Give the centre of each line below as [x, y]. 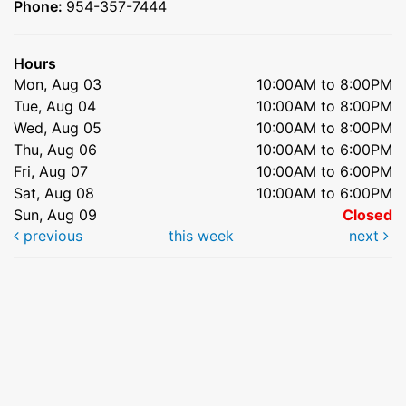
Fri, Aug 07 [51, 171]
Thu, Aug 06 [55, 149]
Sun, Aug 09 [55, 214]
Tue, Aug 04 [55, 106]
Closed [367, 214]
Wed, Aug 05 [58, 127]
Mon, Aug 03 [58, 84]
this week [201, 235]
